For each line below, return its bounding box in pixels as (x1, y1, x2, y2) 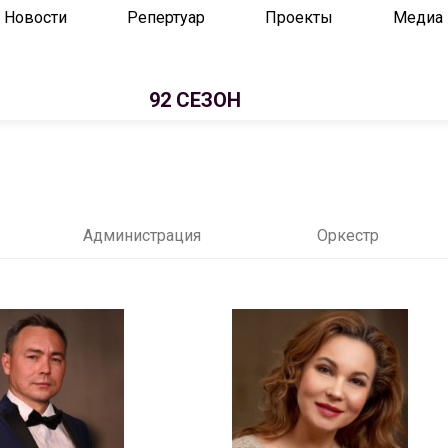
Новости (4, 8, 67, 27)
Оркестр (317, 226, 379, 245)
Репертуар (127, 8, 205, 27)
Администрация (83, 226, 201, 245)
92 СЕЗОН (148, 88, 241, 112)
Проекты (265, 8, 333, 27)
